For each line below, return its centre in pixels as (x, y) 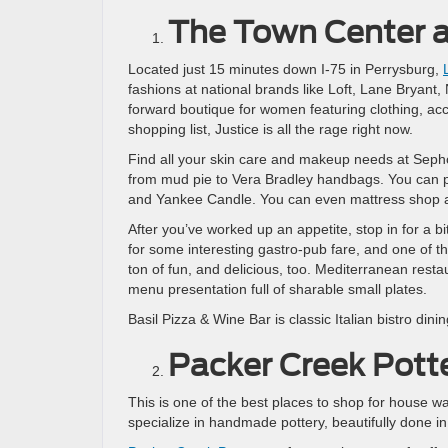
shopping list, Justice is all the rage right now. (270, 129)
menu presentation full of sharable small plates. (277, 289)
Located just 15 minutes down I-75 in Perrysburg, (285, 69)
